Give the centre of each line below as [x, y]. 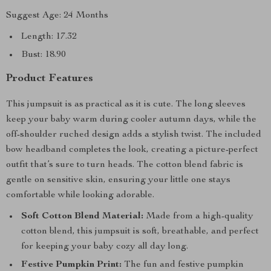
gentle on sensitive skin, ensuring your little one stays [118, 180]
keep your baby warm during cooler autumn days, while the [131, 120]
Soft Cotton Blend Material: [82, 217]
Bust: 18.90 [44, 55]
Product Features [50, 79]
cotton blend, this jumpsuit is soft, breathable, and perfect [140, 232]
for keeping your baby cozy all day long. [105, 247]
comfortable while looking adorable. [80, 195]
